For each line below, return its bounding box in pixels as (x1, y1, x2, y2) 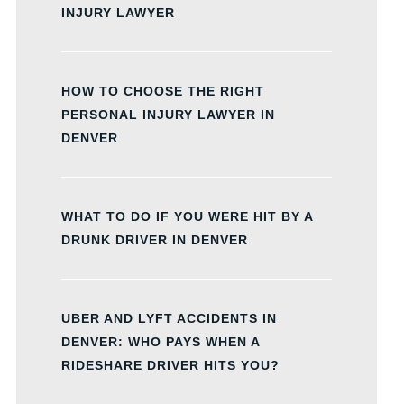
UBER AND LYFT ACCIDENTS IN (61, 311, 277, 326)
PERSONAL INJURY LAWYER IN (61, 107, 275, 122)
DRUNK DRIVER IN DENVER (61, 233, 248, 247)
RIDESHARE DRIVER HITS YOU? (61, 358, 280, 372)
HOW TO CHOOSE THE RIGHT (61, 84, 264, 98)
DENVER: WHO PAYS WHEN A (61, 335, 260, 349)
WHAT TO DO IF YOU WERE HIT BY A (61, 209, 313, 224)
